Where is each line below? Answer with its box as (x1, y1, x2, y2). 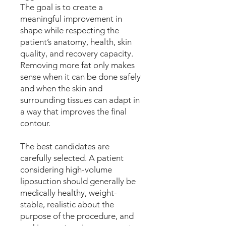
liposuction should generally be (20, 176, 136, 186)
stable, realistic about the (20, 199, 114, 209)
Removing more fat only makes (20, 60, 135, 70)
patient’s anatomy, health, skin (20, 37, 132, 47)
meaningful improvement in (20, 14, 122, 24)
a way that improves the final (20, 106, 127, 117)
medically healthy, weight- (20, 188, 117, 198)
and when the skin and (20, 83, 102, 93)
